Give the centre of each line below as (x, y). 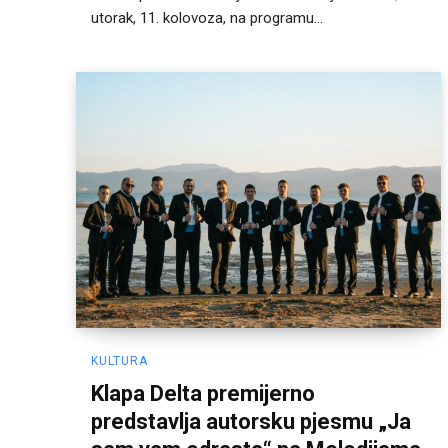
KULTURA (119, 360)
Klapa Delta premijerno (203, 393)
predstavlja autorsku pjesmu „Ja (251, 421)
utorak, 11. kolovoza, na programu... (207, 18)
